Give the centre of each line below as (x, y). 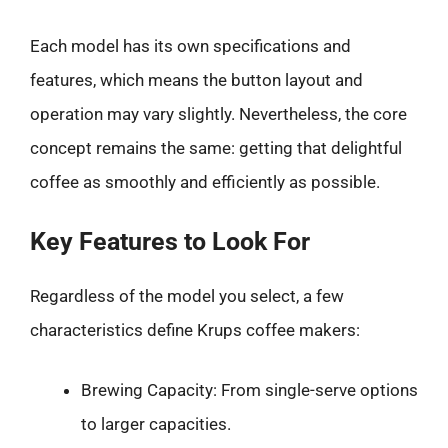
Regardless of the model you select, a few (187, 296)
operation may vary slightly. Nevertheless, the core (218, 113)
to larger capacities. (156, 423)
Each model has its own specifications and (190, 45)
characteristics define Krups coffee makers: (195, 330)
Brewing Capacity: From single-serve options (249, 389)
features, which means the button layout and (196, 79)
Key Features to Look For (170, 241)
